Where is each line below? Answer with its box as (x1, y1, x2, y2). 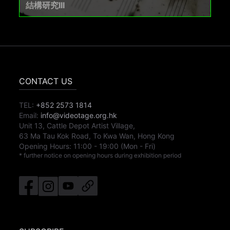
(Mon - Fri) (121, 141, 156, 150)
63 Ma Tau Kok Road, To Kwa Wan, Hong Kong (19, 131, 175, 140)
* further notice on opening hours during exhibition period (19, 151, 182, 159)
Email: (19, 110, 39, 120)
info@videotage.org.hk (41, 110, 118, 120)
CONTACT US (19, 75, 73, 86)
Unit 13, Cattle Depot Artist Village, (19, 121, 136, 130)
